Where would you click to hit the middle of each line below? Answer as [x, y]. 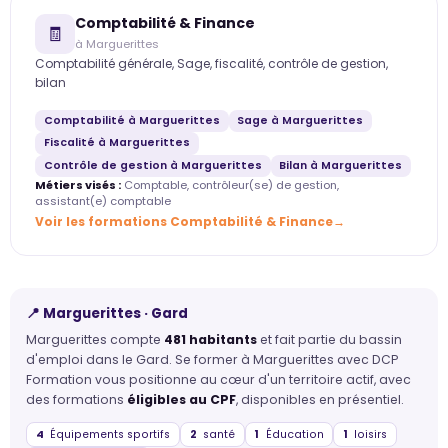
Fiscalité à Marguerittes [116, 143]
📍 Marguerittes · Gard [107, 313]
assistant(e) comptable [103, 200]
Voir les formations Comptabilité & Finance [184, 221]
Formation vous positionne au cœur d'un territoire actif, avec [218, 380]
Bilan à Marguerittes [341, 165]
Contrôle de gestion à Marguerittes [152, 165]
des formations [76, 400]
